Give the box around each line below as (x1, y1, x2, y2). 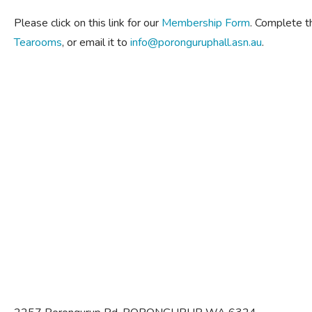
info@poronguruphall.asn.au (130, 35, 262, 50)
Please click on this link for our (14, 15, 162, 31)
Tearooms (14, 35, 62, 50)
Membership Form (162, 15, 250, 31)
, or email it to (62, 35, 130, 50)
